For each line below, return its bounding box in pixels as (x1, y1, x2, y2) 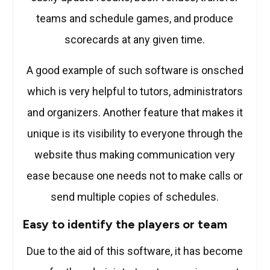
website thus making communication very (34, 148, 236, 162)
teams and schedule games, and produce (36, 12, 234, 25)
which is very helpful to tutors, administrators (27, 85, 243, 98)
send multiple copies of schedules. (51, 190, 219, 204)
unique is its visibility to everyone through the (27, 127, 243, 140)
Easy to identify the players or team (22, 217, 227, 232)
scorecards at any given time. (64, 33, 206, 46)
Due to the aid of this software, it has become (27, 245, 243, 258)
